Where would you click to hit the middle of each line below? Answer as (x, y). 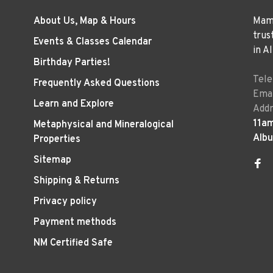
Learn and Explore (74, 104)
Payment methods (75, 222)
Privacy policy (65, 202)
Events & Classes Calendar (93, 42)
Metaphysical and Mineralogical (104, 125)
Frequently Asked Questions (97, 83)
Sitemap (52, 160)
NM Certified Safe (73, 243)
